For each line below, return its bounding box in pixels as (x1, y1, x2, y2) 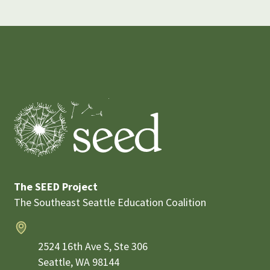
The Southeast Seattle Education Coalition (13, 195, 206, 209)
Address (27, 221, 64, 235)
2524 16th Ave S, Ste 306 (37, 239, 148, 254)
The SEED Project (13, 179, 98, 193)
